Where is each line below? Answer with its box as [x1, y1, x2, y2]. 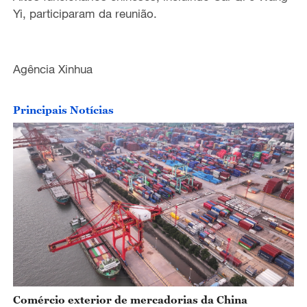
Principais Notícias [12, 103, 114, 116]
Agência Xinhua [12, 61, 93, 76]
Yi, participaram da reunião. [12, 6, 160, 21]
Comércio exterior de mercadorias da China [12, 293, 247, 306]
